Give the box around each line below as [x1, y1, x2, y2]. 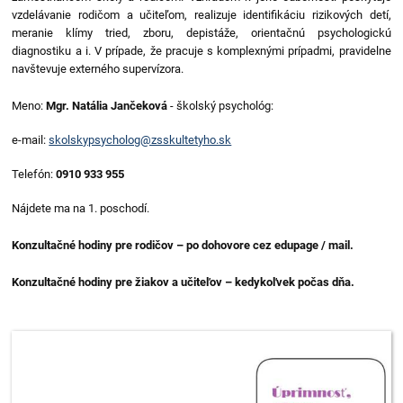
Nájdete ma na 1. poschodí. [12, 201, 150, 215]
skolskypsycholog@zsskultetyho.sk [49, 133, 232, 147]
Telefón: [12, 167, 57, 181]
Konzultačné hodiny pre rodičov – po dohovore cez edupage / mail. [12, 238, 354, 252]
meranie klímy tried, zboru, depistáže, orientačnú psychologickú [12, 26, 391, 40]
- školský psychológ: [167, 99, 274, 112]
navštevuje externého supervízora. [12, 62, 184, 76]
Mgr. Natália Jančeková [43, 99, 168, 112]
